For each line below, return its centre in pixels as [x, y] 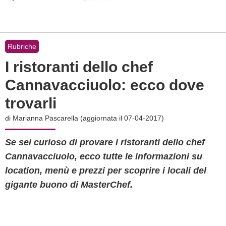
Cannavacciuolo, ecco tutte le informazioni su [104, 156]
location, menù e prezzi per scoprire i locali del [106, 171]
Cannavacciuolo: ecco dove [105, 85]
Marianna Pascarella [45, 118]
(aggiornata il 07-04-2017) [122, 118]
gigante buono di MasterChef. [69, 185]
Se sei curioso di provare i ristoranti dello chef [105, 142]
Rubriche [22, 46]
